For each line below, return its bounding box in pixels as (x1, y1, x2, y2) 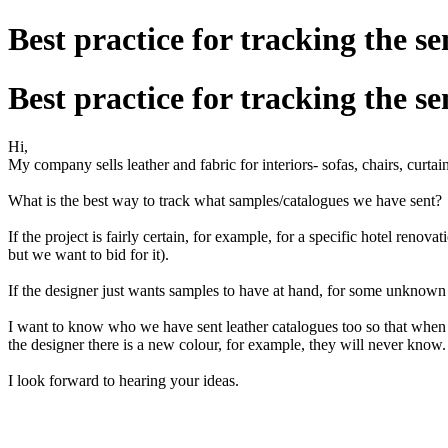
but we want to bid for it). (8, 246, 169, 264)
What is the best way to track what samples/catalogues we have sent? (8, 192, 442, 210)
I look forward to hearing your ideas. (8, 372, 239, 390)
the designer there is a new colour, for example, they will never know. (8, 336, 446, 354)
